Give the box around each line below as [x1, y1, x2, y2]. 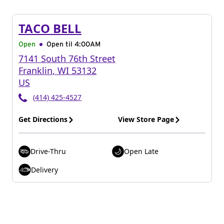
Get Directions [18, 114, 67, 124]
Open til [46, 41, 74, 48]
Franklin [18, 64, 52, 76]
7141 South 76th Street [18, 52, 115, 64]
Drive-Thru [30, 146, 66, 156]
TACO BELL [18, 20, 81, 36]
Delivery [31, 164, 58, 174]
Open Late [124, 146, 158, 156]
